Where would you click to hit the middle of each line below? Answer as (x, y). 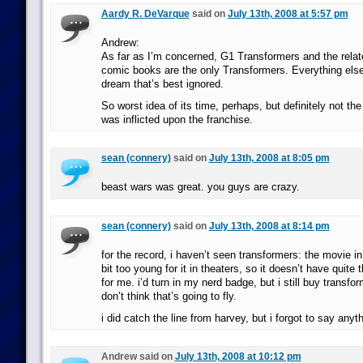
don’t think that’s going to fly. (169, 296)
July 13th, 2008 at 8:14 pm (269, 226)
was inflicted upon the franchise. (177, 120)
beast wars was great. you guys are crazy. (200, 187)
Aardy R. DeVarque (145, 14)
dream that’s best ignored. (162, 84)
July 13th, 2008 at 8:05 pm (269, 158)
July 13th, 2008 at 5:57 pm (288, 14)
